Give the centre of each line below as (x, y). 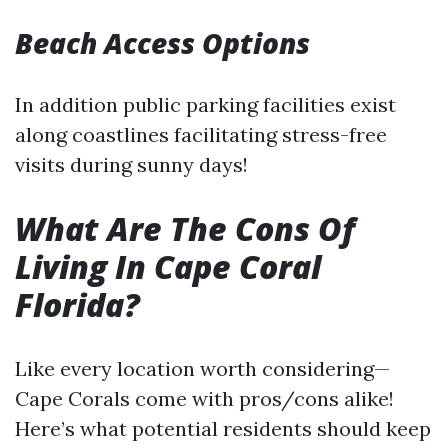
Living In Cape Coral (168, 266)
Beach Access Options (162, 43)
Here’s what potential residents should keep (223, 428)
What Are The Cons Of (185, 228)
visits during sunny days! (131, 164)
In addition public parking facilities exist (205, 104)
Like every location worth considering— (202, 368)
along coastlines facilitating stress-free (201, 134)
